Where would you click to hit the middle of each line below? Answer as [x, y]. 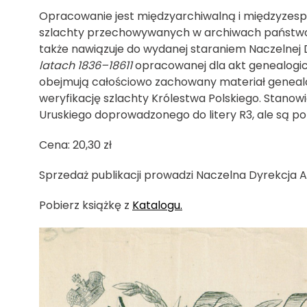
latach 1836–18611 [86, 65]
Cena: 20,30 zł [75, 145]
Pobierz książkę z [86, 205]
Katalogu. [157, 205]
